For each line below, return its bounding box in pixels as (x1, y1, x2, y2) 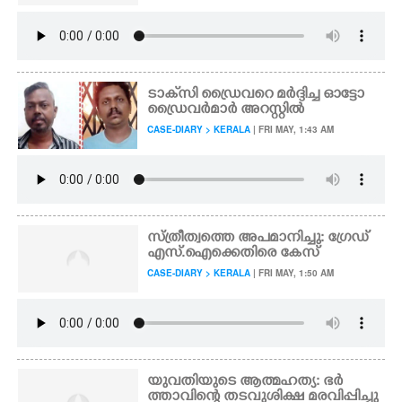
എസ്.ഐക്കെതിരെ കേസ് (147, 245, 319, 263)
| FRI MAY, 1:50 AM (250, 267, 335, 279)
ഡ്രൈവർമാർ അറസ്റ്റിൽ (147, 101, 305, 119)
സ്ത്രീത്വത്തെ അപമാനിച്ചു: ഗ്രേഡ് (147, 230, 369, 248)
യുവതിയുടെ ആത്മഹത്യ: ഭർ (147, 373, 344, 391)
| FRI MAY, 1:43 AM (250, 123, 335, 135)
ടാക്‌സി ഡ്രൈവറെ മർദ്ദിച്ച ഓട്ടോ (147, 86, 365, 104)
